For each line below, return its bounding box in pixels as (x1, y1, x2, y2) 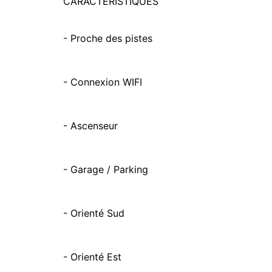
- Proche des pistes (63, 32, 152, 44)
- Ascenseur (63, 120, 118, 132)
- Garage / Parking (63, 163, 148, 175)
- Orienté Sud (63, 207, 124, 219)
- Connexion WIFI (63, 76, 142, 88)
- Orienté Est (63, 251, 121, 263)
